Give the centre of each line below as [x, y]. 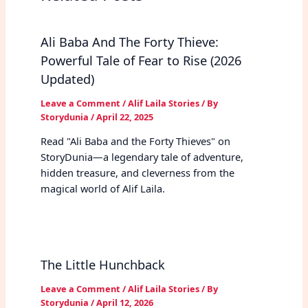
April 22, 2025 [124, 117]
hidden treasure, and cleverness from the [137, 173]
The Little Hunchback [102, 265]
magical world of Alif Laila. [102, 189]
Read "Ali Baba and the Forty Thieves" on [135, 141]
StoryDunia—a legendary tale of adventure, [142, 157]
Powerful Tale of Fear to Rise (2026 [141, 60]
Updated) [67, 79]
